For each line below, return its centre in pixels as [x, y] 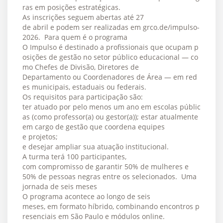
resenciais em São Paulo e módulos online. [94, 216]
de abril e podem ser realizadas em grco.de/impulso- [111, 27]
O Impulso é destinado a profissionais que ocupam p [111, 47]
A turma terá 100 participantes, [74, 156]
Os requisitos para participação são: [83, 97]
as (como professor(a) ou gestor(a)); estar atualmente [111, 116]
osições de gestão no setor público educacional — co [110, 57]
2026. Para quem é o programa [76, 37]
